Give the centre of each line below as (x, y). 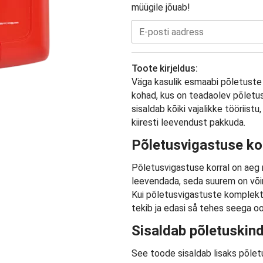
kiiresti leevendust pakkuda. (188, 123)
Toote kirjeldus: (165, 69)
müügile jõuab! (161, 8)
